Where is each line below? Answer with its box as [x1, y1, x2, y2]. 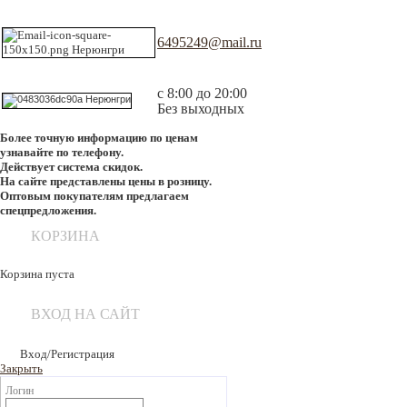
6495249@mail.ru [157, 35, 262, 50]
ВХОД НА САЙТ [31, 306, 140, 322]
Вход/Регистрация [20, 347, 114, 361]
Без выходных [157, 101, 244, 116]
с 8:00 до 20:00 [157, 85, 247, 101]
